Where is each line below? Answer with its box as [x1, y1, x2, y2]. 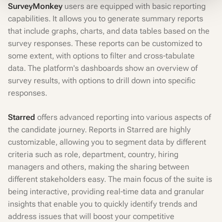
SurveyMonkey [8, 1, 62, 11]
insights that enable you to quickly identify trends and [8, 199, 197, 209]
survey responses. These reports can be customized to [8, 39, 202, 48]
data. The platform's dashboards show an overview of [8, 63, 198, 73]
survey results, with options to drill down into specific [8, 76, 195, 85]
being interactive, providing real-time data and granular [8, 187, 204, 196]
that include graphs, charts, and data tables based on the [8, 26, 210, 36]
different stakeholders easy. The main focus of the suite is [8, 174, 212, 184]
